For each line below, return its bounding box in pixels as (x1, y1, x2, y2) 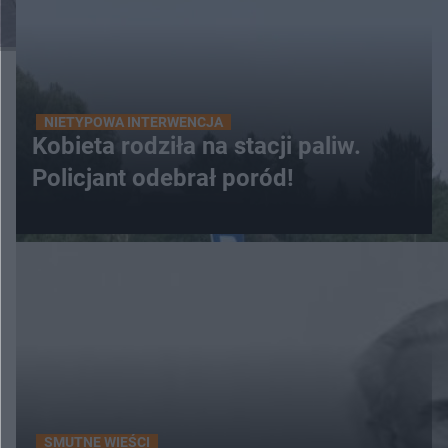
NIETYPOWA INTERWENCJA (44, 114, 223, 131)
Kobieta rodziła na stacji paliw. (32, 132, 361, 161)
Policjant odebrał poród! (32, 164, 294, 193)
